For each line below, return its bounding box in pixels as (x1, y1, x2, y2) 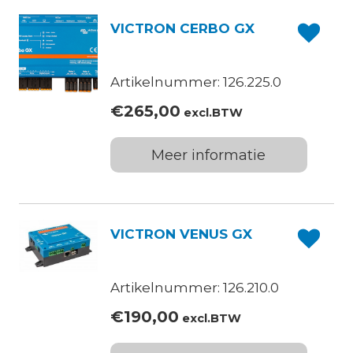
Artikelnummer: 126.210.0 (110, 280, 279, 296)
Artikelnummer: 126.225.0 (110, 74, 281, 91)
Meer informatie (151, 147, 266, 165)
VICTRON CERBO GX (110, 20, 255, 37)
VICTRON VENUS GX (110, 226, 252, 243)
